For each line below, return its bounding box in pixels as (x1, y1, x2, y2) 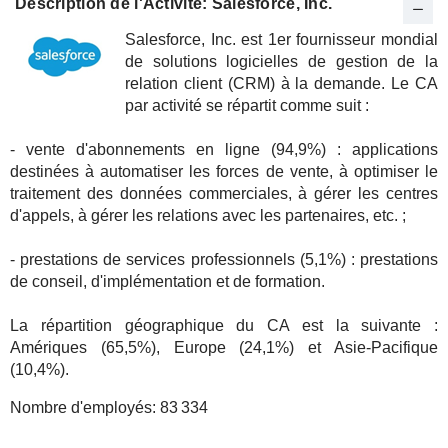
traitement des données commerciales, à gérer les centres (10, 185, 438, 202)
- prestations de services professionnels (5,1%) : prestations (10, 251, 438, 268)
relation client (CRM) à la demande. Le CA (125, 75, 438, 92)
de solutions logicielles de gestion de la (125, 53, 438, 70)
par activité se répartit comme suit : (125, 97, 369, 114)
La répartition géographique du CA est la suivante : (10, 317, 438, 334)
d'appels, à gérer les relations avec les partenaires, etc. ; (10, 207, 406, 224)
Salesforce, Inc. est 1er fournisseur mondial (125, 31, 438, 48)
